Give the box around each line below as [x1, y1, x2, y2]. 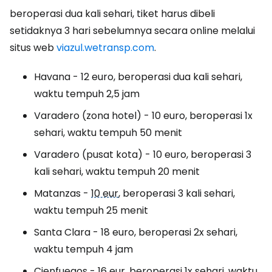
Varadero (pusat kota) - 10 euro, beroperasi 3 [34, 148, 251, 161]
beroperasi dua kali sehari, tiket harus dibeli [10, 7, 215, 21]
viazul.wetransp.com [56, 41, 154, 55]
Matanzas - [34, 186, 91, 200]
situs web [10, 41, 56, 55]
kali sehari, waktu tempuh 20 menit [34, 165, 200, 178]
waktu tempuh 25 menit [34, 203, 148, 217]
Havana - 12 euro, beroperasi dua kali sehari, [34, 70, 242, 84]
